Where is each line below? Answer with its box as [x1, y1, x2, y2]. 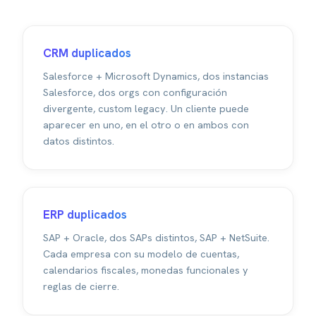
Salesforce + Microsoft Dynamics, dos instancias [43, 70, 269, 83]
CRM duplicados [43, 45, 131, 61]
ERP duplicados [43, 207, 127, 223]
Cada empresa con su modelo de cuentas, [43, 248, 239, 261]
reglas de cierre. [43, 280, 119, 293]
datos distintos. [43, 135, 114, 148]
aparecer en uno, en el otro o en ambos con [43, 119, 249, 132]
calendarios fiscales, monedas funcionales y [43, 264, 248, 277]
